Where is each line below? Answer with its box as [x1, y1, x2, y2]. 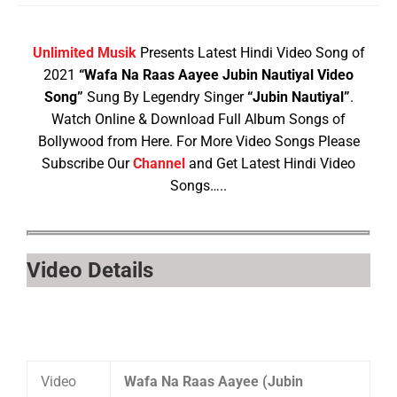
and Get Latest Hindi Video [185, 155, 355, 173]
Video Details [27, 258, 153, 284]
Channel [133, 155, 185, 173]
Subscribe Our [42, 155, 133, 173]
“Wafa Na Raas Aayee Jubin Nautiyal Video [79, 66, 354, 84]
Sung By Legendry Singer [82, 89, 247, 106]
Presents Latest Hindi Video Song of [139, 44, 365, 62]
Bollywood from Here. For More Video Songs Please [37, 133, 360, 151]
